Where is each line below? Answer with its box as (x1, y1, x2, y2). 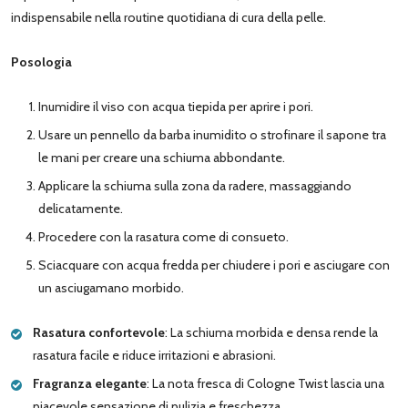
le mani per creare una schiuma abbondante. (38, 148, 285, 166)
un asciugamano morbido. (38, 279, 184, 296)
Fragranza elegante (33, 374, 147, 392)
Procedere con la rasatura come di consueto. (38, 228, 289, 245)
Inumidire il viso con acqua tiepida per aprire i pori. (38, 97, 313, 115)
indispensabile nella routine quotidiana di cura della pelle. (11, 8, 326, 25)
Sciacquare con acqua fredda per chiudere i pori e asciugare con (38, 256, 390, 273)
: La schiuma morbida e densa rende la (165, 323, 378, 341)
